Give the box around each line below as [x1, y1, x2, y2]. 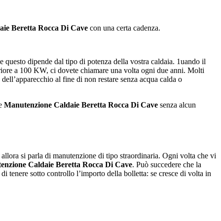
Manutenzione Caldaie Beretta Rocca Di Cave [4, 101, 158, 110]
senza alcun [158, 101, 196, 110]
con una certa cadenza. [88, 24, 160, 33]
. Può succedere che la [132, 160, 201, 169]
